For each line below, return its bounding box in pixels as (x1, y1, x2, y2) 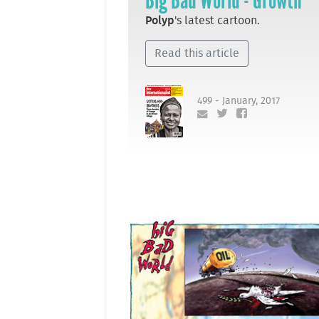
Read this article (155, 48, 239, 60)
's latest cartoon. (174, 15, 260, 27)
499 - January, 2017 (197, 95, 280, 106)
